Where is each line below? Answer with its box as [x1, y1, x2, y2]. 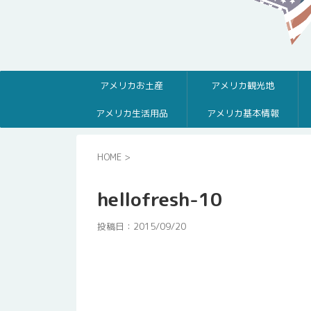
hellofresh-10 [97, 186, 222, 212]
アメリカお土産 [100, 79, 163, 92]
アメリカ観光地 [211, 79, 274, 92]
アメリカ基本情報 [206, 107, 279, 119]
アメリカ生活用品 [95, 107, 168, 119]
